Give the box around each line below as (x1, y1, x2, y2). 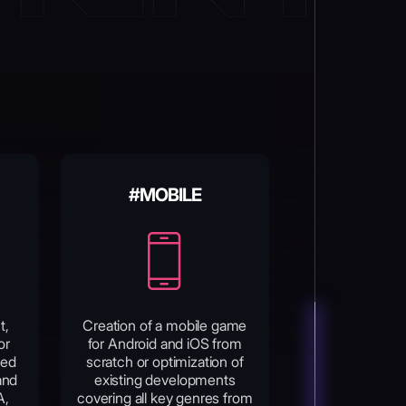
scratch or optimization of (85, 353, 244, 371)
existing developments (93, 371, 236, 389)
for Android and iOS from (87, 334, 242, 353)
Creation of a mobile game (82, 316, 247, 334)
